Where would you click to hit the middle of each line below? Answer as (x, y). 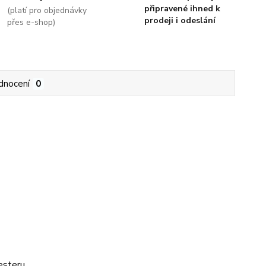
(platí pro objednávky (47, 10)
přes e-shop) (31, 22)
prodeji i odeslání (180, 20)
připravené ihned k (182, 9)
